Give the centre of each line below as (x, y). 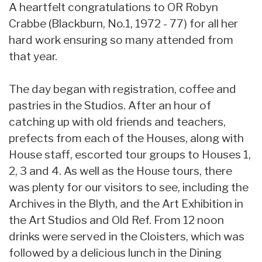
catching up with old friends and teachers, (117, 121)
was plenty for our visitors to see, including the (129, 187)
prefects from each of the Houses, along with (126, 138)
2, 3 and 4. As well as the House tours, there (120, 170)
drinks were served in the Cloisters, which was (127, 236)
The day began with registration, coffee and (123, 89)
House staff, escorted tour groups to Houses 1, (130, 154)
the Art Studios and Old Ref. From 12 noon (116, 220)
